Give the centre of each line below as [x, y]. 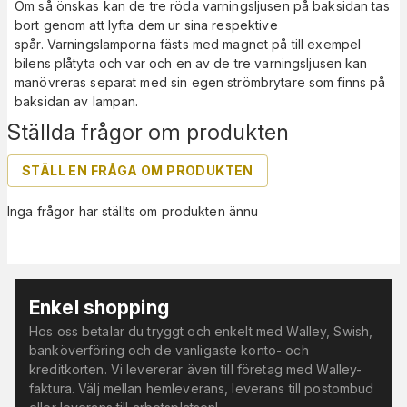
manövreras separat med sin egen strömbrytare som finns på [200, 83]
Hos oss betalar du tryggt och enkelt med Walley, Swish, [201, 332]
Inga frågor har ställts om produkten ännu [133, 212]
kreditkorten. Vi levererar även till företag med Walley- [196, 370]
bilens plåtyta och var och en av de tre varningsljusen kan [191, 64]
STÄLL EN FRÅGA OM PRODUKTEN [138, 171]
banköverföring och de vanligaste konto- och [169, 351]
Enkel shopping [99, 308]
